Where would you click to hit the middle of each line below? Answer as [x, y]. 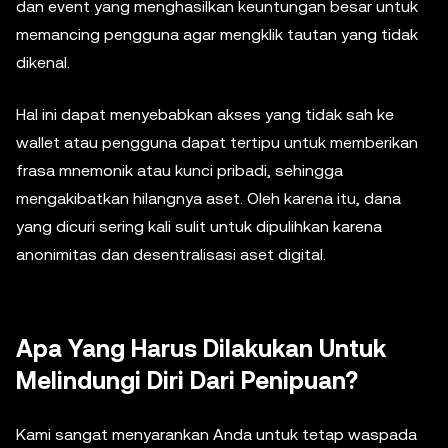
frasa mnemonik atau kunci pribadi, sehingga [179, 170]
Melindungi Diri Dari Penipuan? [187, 381]
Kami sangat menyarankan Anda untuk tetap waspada [216, 434]
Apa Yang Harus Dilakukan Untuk [201, 349]
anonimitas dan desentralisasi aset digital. [171, 254]
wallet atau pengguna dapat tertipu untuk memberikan [217, 142]
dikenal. [43, 62]
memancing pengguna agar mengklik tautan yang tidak [217, 34]
